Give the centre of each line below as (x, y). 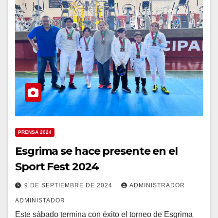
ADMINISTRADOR (157, 186)
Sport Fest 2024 (57, 167)
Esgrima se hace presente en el (96, 151)
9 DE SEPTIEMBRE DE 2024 (69, 186)
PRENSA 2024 (35, 132)
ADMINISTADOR (40, 201)
